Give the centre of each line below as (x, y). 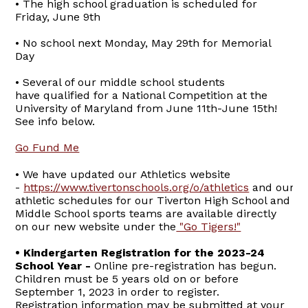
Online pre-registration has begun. (186, 266)
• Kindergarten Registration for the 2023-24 (140, 253)
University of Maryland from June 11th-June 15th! (146, 109)
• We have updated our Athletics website (123, 175)
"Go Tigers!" (209, 227)
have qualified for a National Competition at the (142, 96)
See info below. (55, 122)
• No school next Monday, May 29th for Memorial (143, 43)
